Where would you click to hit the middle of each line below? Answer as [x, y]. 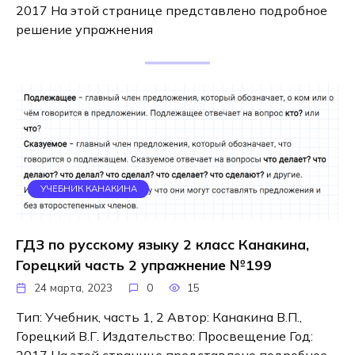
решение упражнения [84, 30]
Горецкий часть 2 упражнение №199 [144, 264]
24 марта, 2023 [74, 288]
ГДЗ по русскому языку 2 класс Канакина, [162, 244]
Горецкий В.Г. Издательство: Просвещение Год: [164, 336]
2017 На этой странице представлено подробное [172, 11]
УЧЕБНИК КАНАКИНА [88, 189]
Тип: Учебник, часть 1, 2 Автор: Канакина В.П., [159, 317]
